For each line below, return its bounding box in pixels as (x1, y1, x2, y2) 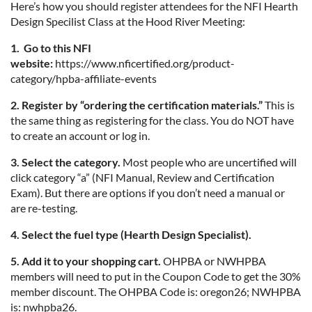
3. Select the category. (10, 155, 120, 169)
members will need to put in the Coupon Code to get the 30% (10, 269, 301, 283)
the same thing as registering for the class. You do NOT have (10, 113, 294, 127)
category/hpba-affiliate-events (10, 71, 157, 85)
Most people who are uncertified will (120, 155, 297, 169)
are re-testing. (10, 201, 77, 214)
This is (263, 97, 295, 111)
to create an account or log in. (10, 128, 150, 142)
